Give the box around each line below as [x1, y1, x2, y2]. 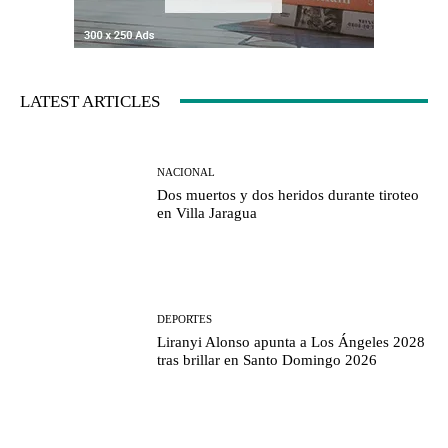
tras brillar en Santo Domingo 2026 [157, 351, 378, 368]
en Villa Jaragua [157, 205, 258, 222]
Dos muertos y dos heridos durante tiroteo [157, 187, 420, 204]
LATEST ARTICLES [20, 91, 160, 111]
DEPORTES [157, 312, 213, 325]
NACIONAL [157, 166, 216, 179]
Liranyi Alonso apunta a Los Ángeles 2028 [157, 333, 426, 350]
